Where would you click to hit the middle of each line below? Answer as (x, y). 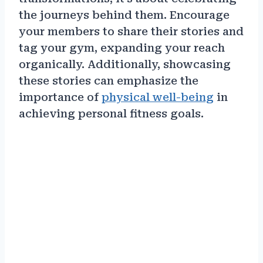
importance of (60, 97)
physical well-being (158, 97)
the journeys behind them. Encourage (124, 15)
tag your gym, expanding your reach (122, 48)
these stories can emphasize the (109, 81)
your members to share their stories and (131, 32)
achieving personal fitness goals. (111, 114)
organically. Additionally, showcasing (125, 65)
